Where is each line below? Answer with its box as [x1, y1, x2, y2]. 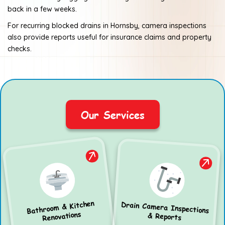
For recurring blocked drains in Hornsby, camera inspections [8, 21, 206, 30]
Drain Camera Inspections [121, 199, 209, 215]
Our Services [80, 107, 145, 122]
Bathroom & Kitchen [26, 198, 95, 216]
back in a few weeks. [8, 4, 77, 14]
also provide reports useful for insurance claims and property [8, 32, 211, 42]
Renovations [42, 208, 82, 223]
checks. [8, 44, 32, 53]
